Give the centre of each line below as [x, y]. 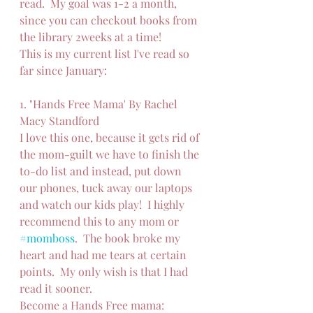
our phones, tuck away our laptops [107, 188]
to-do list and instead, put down [102, 171]
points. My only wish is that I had [105, 271]
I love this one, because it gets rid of [111, 137]
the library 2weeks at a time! [90, 37]
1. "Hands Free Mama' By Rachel [100, 104]
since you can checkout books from [110, 20]
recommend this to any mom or [101, 221]
